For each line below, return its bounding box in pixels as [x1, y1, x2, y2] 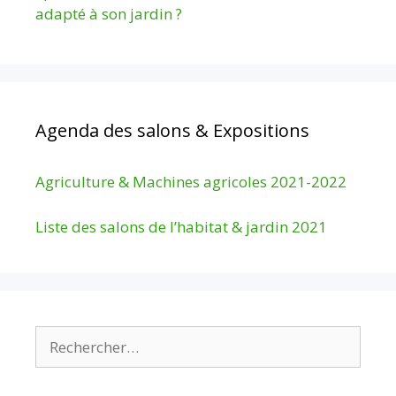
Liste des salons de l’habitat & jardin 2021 [35, 216, 327, 237]
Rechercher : [34, 325, 118, 346]
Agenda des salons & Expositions [35, 118, 309, 143]
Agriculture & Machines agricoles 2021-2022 [35, 171, 346, 193]
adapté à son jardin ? [35, 4, 182, 25]
